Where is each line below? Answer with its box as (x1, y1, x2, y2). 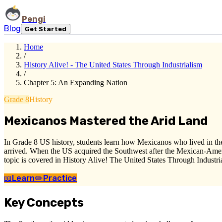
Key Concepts (4, 195, 84, 210)
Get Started (25, 25, 66, 33)
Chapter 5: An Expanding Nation (24, 78, 127, 87)
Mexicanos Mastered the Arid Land (4, 113, 208, 128)
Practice (43, 173, 77, 183)
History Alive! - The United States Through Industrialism (24, 60, 202, 69)
